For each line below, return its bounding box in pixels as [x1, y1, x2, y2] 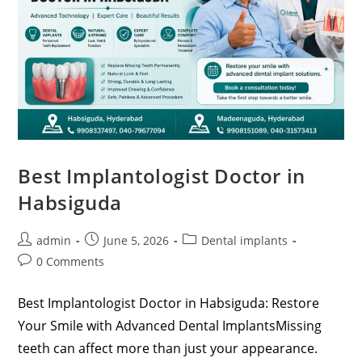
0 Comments [36, 253, 105, 269]
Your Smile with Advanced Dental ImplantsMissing [18, 316, 322, 335]
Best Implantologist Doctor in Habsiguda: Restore [18, 293, 320, 312]
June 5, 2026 [103, 232, 170, 248]
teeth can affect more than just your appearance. [18, 339, 318, 357]
